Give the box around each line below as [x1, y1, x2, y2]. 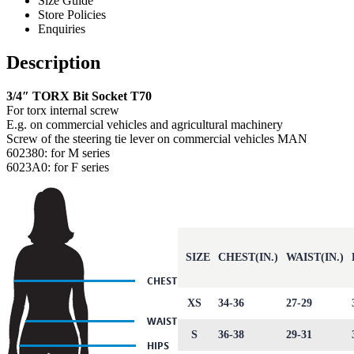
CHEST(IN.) [218, 251, 278, 264]
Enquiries [38, 22, 85, 36]
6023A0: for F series [6, 160, 109, 175]
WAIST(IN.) [286, 251, 344, 264]
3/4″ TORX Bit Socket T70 [6, 89, 152, 104]
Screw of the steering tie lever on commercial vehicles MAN [6, 132, 307, 146]
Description [6, 52, 100, 73]
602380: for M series [6, 146, 110, 160]
